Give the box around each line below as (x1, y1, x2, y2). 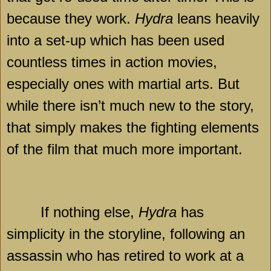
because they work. (7, 10, 135, 27)
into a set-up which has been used (7, 32, 224, 49)
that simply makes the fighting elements (7, 119, 259, 136)
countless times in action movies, (7, 54, 217, 71)
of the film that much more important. (7, 141, 243, 158)
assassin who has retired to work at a (7, 247, 244, 264)
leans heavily (173, 10, 260, 27)
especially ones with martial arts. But (7, 76, 240, 93)
